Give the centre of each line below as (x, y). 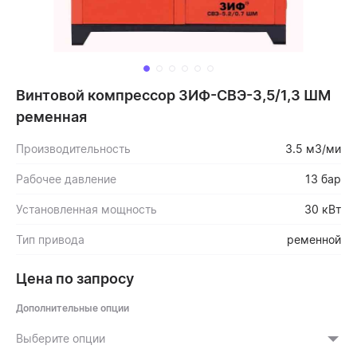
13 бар (323, 178)
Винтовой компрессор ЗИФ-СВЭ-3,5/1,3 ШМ (173, 95)
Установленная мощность (86, 209)
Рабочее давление (66, 178)
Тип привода (50, 239)
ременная (51, 116)
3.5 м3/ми (313, 148)
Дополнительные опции (73, 308)
